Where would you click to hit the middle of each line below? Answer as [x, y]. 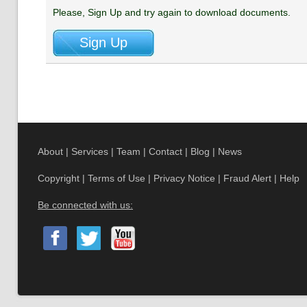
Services [90, 151]
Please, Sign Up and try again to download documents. [172, 12]
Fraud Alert [247, 178]
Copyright [59, 178]
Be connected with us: [85, 205]
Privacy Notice [184, 178]
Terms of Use [116, 178]
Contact [165, 151]
